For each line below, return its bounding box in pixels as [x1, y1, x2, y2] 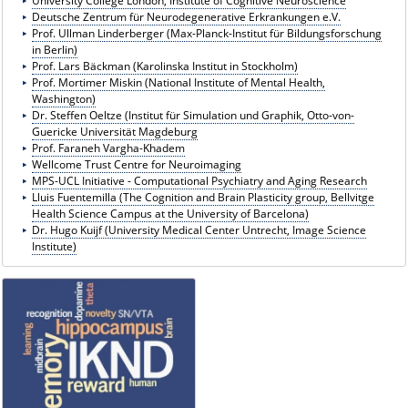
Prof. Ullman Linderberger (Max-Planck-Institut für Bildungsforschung [32, 25, 382, 41]
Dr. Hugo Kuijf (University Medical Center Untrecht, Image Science [32, 221, 367, 238]
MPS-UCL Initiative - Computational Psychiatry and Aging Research [32, 172, 368, 189]
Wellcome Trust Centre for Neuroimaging [32, 156, 242, 172]
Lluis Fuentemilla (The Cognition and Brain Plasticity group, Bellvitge [32, 189, 375, 205]
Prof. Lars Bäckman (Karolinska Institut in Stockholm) [32, 57, 299, 74]
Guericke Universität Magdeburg [32, 123, 199, 139]
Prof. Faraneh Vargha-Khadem [32, 139, 186, 156]
